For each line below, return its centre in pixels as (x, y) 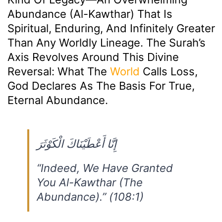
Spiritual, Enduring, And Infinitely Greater (111, 28)
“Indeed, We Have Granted (105, 168)
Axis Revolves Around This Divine (93, 57)
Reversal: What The (59, 71)
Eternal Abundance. (58, 100)
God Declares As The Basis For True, (101, 85)
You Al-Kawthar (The (90, 182)
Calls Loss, (169, 71)
